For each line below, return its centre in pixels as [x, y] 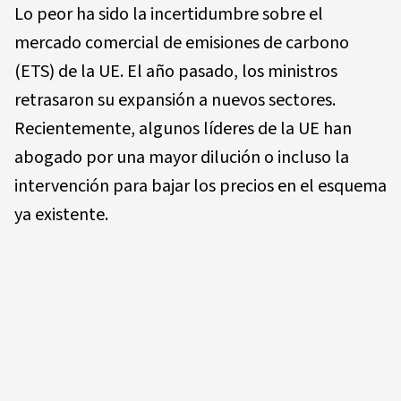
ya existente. [61, 214]
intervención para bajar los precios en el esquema [200, 186]
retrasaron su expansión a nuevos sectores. [175, 100]
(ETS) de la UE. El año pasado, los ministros [176, 71]
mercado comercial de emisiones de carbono [182, 43]
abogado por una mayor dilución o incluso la [182, 157]
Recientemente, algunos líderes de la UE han [183, 128]
